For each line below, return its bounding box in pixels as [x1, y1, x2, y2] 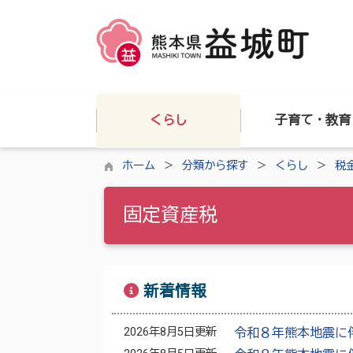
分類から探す [182, 159, 248, 173]
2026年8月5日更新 [124, 325, 217, 339]
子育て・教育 [275, 113, 351, 128]
